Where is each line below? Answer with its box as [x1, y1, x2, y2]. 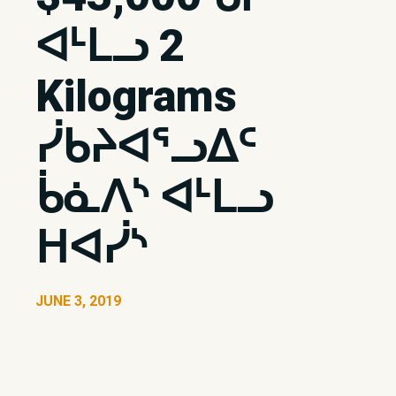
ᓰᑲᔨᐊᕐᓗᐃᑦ [35, 121, 256, 172]
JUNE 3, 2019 [35, 293, 121, 309]
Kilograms [35, 71, 237, 122]
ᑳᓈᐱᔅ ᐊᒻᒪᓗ [35, 171, 273, 223]
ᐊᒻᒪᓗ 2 [35, 20, 185, 72]
